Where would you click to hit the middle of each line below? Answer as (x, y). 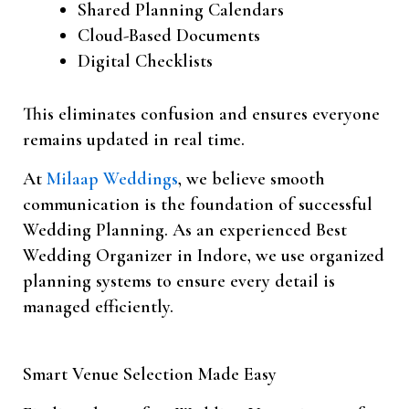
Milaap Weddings (112, 179)
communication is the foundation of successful (198, 205)
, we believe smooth (252, 179)
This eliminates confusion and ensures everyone (201, 115)
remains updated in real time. (134, 140)
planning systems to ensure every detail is (179, 282)
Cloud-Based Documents (169, 36)
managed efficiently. (98, 307)
